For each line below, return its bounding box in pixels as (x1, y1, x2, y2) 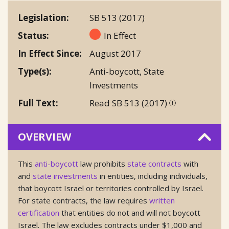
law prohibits (78, 158, 127, 169)
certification (18, 208, 59, 218)
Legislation (18, 12, 66, 24)
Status (18, 30, 47, 41)
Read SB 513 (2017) (89, 97, 169, 109)
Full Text (18, 97, 56, 109)
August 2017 (89, 48, 141, 59)
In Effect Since (18, 48, 79, 59)
